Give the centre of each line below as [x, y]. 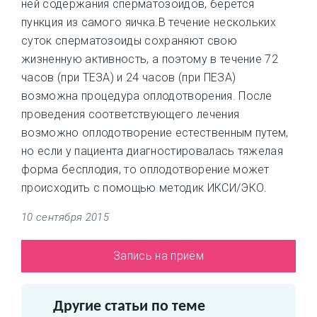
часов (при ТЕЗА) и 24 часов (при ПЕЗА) [129, 77]
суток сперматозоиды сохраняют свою [129, 41]
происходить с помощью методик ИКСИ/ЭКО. [144, 188]
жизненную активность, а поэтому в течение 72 [150, 59]
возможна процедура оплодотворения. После [147, 96]
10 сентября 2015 [65, 217]
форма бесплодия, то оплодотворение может [145, 169]
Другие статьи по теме [129, 307]
